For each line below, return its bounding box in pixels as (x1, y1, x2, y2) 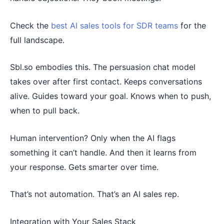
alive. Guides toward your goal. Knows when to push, (10, 91, 211, 101)
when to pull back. (10, 105, 79, 116)
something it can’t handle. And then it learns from (10, 147, 196, 157)
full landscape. (10, 34, 64, 45)
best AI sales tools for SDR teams (51, 20, 178, 30)
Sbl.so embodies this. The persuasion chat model (10, 62, 195, 72)
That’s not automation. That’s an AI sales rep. (10, 189, 179, 199)
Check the (10, 20, 51, 30)
